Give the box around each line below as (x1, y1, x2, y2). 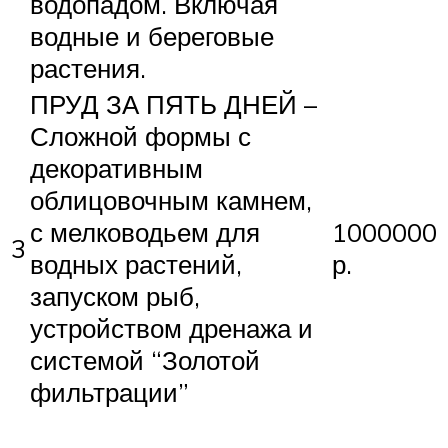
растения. (30, 51, 146, 84)
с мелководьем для (30, 215, 260, 248)
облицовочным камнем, (30, 183, 312, 216)
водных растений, (30, 247, 242, 280)
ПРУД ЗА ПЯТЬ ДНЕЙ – (30, 87, 317, 120)
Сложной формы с (30, 119, 251, 152)
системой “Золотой (30, 343, 260, 376)
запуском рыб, (30, 279, 200, 312)
